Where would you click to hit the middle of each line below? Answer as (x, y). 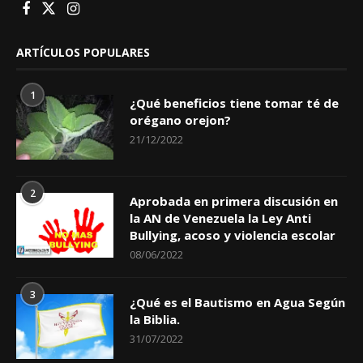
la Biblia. (155, 320)
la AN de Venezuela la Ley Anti (220, 218)
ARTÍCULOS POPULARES (83, 53)
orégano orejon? (180, 120)
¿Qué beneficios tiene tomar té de (234, 103)
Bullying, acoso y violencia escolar (233, 235)
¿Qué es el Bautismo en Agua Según (237, 303)
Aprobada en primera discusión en (234, 201)
